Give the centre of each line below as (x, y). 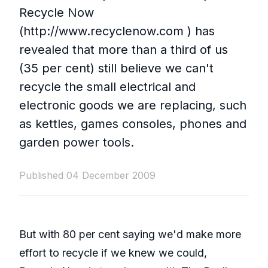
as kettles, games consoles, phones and (133, 124)
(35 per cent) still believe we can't (116, 68)
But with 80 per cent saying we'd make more (130, 234)
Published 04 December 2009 (87, 176)
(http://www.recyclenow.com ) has (117, 31)
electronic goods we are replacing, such (133, 106)
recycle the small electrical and (107, 87)
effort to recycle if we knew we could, (113, 253)
